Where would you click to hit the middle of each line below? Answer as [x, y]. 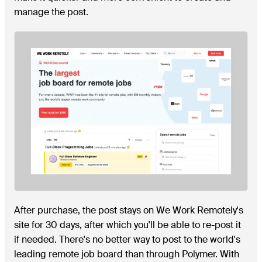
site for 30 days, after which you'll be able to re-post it [127, 225]
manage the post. [51, 12]
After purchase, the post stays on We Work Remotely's [129, 211]
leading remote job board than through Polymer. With [127, 254]
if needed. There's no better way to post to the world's [127, 240]
